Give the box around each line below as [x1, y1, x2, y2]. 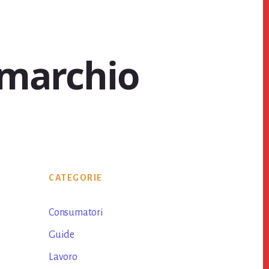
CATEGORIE [49, 173, 103, 183]
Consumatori [49, 207, 103, 218]
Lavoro [49, 252, 77, 262]
